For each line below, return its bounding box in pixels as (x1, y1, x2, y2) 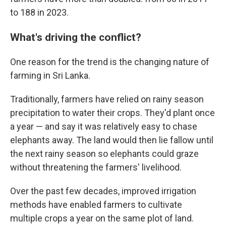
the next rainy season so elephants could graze (10, 148, 199, 159)
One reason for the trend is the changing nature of (10, 56, 209, 67)
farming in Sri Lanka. (10, 70, 90, 81)
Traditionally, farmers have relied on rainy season (10, 94, 204, 104)
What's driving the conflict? (10, 31, 141, 43)
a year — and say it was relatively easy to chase (10, 121, 197, 132)
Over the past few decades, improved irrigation (10, 186, 196, 196)
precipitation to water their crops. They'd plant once (10, 107, 215, 118)
